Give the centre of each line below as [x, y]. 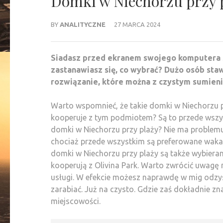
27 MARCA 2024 [137, 24]
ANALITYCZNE [83, 24]
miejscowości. [76, 201]
